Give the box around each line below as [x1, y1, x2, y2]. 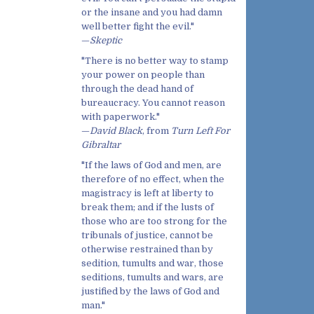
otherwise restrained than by [81, 243, 213, 254]
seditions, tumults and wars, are [81, 271, 224, 282]
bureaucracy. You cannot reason [81, 97, 225, 108]
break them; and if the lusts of [81, 201, 214, 212]
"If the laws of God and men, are [81, 159, 221, 170]
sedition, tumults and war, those [81, 257, 224, 268]
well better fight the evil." [81, 20, 194, 32]
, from [142, 125, 171, 136]
